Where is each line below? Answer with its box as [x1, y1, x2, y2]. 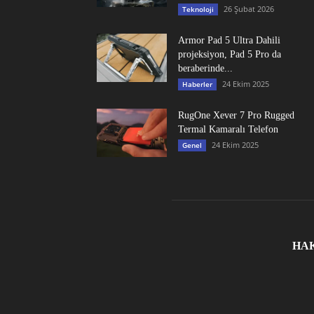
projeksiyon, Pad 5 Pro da [178, 49, 281, 60]
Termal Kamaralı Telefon [178, 124, 278, 135]
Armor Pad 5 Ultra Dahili [178, 35, 280, 46]
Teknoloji [182, 4, 214, 15]
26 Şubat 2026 [224, 4, 274, 15]
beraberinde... [178, 63, 233, 74]
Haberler [182, 79, 212, 90]
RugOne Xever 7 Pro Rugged [178, 110, 294, 121]
